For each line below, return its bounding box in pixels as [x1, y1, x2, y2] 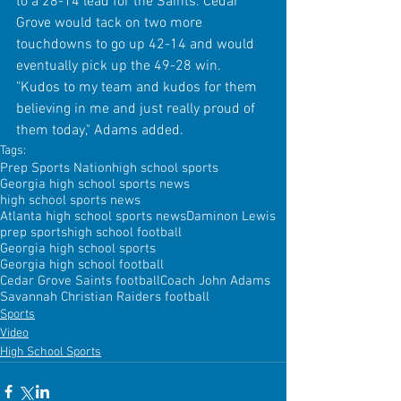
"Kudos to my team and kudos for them [16, 78, 260, 97]
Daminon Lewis [186, 208, 276, 225]
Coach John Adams [160, 272, 270, 289]
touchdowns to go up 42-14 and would [16, 35, 258, 54]
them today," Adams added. [16, 121, 183, 140]
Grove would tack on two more [16, 13, 206, 32]
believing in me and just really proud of [16, 99, 259, 118]
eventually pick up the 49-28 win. [16, 56, 225, 75]
